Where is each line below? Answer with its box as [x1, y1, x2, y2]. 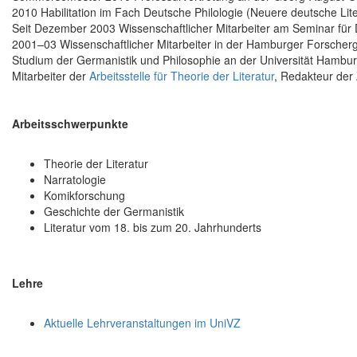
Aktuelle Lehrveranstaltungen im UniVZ [44, 315, 241, 331]
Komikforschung [44, 187, 125, 204]
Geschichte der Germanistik [44, 203, 184, 220]
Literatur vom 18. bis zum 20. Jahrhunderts [44, 219, 261, 236]
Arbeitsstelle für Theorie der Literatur [89, 68, 274, 84]
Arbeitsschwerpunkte [12, 116, 128, 132]
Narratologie [44, 171, 106, 188]
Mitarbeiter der [12, 68, 89, 84]
